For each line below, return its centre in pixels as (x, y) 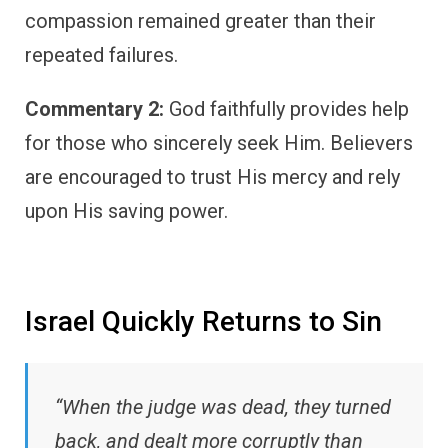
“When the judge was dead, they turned (223, 407)
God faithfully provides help (286, 108)
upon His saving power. (126, 210)
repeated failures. (101, 54)
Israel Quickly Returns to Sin (203, 321)
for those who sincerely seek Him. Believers (219, 142)
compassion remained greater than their (200, 20)
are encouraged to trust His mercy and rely (212, 176)
